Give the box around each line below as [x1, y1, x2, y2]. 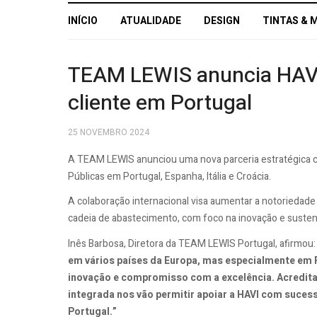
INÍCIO [68, 13, 98, 29]
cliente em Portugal [68, 87, 252, 119]
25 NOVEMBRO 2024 [68, 126, 149, 139]
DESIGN [204, 13, 240, 29]
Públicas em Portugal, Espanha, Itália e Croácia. [68, 168, 271, 184]
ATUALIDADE [120, 13, 181, 29]
